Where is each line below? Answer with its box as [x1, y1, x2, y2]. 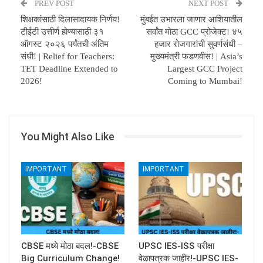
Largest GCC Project [167, 63, 242, 73]
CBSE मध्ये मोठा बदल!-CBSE [21, 241, 119, 252]
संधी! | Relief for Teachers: [21, 51, 114, 61]
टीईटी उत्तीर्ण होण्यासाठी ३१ [21, 26, 104, 36]
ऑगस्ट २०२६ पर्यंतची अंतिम [21, 39, 109, 49]
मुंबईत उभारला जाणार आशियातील [140, 14, 242, 24]
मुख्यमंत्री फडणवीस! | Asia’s [150, 51, 242, 61]
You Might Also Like [21, 130, 114, 143]
